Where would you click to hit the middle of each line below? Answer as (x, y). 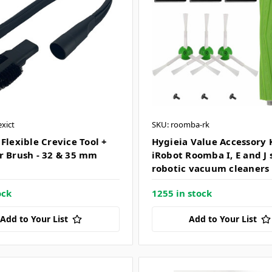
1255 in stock (182, 193)
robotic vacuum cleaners (210, 168)
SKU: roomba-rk (180, 124)
